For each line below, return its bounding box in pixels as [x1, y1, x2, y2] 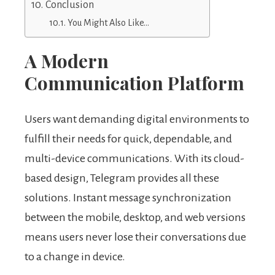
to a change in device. [25, 250, 125, 263]
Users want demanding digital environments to [25, 113, 249, 126]
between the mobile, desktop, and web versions [25, 211, 246, 224]
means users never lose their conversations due [25, 231, 246, 244]
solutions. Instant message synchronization [25, 192, 231, 204]
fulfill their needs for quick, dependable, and [25, 133, 232, 145]
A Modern [25, 48, 109, 74]
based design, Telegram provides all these [25, 172, 219, 185]
